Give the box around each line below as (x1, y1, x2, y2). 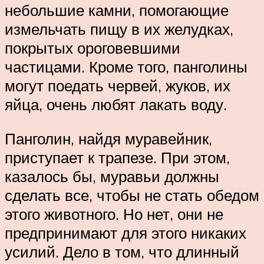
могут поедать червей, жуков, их (5, 76, 230, 95)
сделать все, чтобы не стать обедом (5, 185, 259, 204)
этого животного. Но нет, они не (5, 204, 223, 223)
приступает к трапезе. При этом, (5, 147, 230, 167)
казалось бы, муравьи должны (5, 166, 219, 186)
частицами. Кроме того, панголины (5, 57, 247, 77)
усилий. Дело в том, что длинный (5, 242, 239, 261)
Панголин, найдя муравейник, (5, 128, 212, 148)
